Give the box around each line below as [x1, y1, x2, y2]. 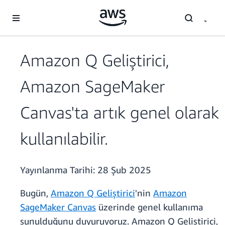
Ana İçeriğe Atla [5, 6, 54, 14]
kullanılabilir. [20, 129, 108, 149]
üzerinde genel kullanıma [96, 201, 203, 213]
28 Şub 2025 [97, 164, 151, 176]
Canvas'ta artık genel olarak [20, 102, 219, 123]
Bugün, [20, 187, 51, 199]
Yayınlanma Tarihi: [20, 164, 97, 176]
